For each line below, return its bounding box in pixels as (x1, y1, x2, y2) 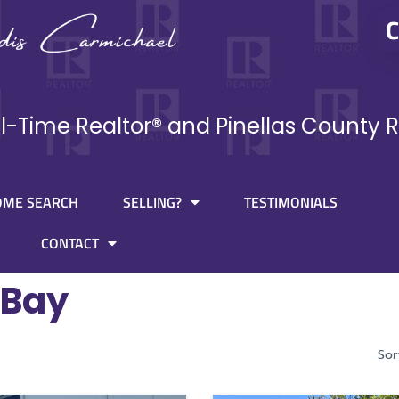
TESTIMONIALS (244, 191, 338, 214)
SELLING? (123, 191, 183, 214)
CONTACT (41, 232, 100, 255)
